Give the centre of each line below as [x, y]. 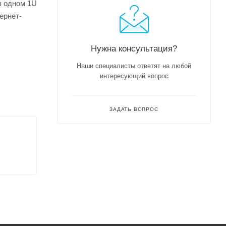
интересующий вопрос [134, 76]
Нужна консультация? [134, 48]
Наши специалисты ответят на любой [134, 66]
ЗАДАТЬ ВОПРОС [134, 109]
